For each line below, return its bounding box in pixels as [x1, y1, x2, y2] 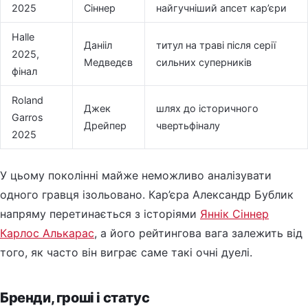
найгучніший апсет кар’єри [156, 1, 287, 14]
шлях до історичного [156, 102, 258, 114]
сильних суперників [156, 56, 252, 68]
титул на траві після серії [156, 38, 276, 51]
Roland [12, 93, 43, 106]
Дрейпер [84, 119, 126, 131]
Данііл [84, 38, 112, 51]
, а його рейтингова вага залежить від [94, 225, 302, 240]
